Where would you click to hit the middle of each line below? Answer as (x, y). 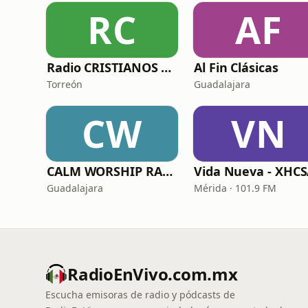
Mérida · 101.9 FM (235, 188)
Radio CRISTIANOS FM (166, 67)
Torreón (65, 84)
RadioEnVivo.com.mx (153, 274)
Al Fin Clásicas (236, 67)
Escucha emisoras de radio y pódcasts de (140, 295)
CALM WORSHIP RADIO (167, 171)
